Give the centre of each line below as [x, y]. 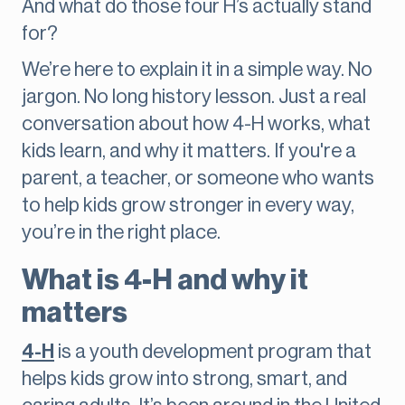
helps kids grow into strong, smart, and [184, 379]
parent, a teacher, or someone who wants [198, 179]
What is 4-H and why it [165, 281]
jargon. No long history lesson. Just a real [194, 97]
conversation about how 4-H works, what [196, 124]
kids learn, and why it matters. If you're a [189, 151]
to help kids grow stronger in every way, [188, 206]
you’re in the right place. [121, 233]
